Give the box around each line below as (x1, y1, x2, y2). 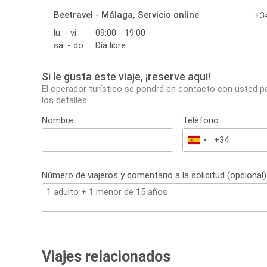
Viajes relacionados (42, 248, 170, 266)
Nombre (42, 115, 73, 126)
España (194, 136, 223, 147)
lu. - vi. (54, 27, 78, 39)
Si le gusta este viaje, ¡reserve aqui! (42, 70, 210, 83)
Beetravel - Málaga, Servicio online (54, 10, 199, 21)
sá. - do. (54, 40, 85, 51)
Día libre (95, 40, 126, 51)
